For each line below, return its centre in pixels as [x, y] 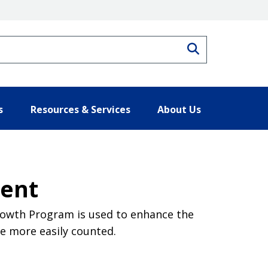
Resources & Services [80, 109]
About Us [179, 109]
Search [218, 47]
